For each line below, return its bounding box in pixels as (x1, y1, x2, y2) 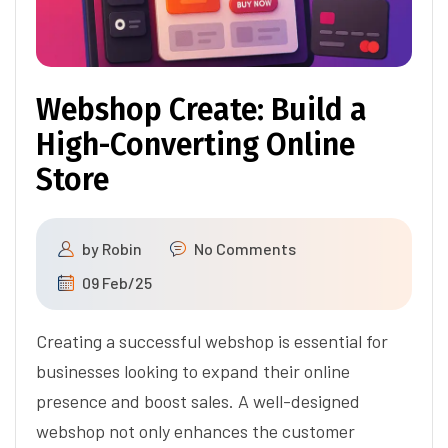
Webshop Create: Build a (36, 92, 367, 128)
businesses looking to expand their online (36, 360, 350, 382)
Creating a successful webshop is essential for (36, 330, 388, 352)
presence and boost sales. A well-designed (36, 390, 360, 412)
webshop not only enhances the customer (36, 420, 355, 442)
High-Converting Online (36, 127, 355, 163)
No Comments (194, 239, 296, 258)
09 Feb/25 (82, 273, 152, 292)
